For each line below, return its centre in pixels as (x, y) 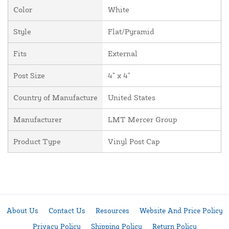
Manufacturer (38, 119)
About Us (22, 210)
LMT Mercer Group (143, 119)
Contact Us (67, 210)
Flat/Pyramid (131, 31)
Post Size (29, 75)
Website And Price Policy (181, 210)
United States (132, 97)
